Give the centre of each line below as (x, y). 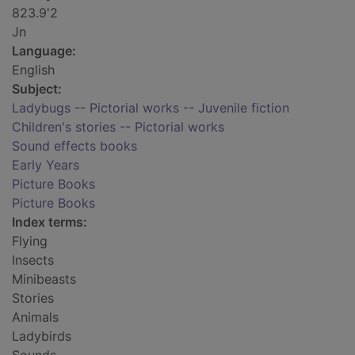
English (33, 70)
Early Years (46, 165)
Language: (44, 51)
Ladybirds (42, 336)
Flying (30, 241)
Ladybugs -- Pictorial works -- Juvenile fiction (151, 108)
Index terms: (50, 222)
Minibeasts (44, 279)
